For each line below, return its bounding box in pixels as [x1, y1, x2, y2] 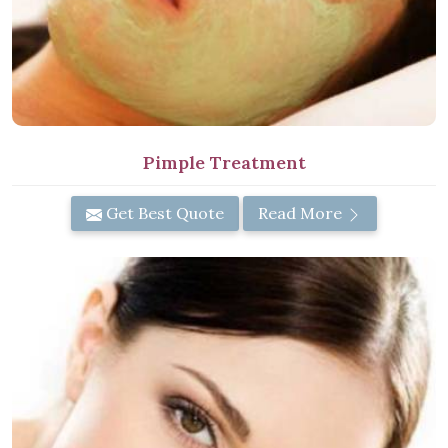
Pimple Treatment [142, 151, 306, 175]
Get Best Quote [102, 203, 224, 224]
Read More [258, 203, 346, 224]
